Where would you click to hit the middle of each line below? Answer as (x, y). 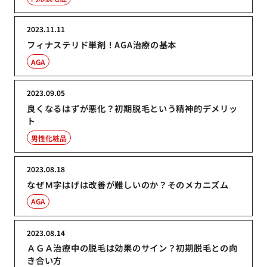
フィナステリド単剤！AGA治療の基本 (102, 45)
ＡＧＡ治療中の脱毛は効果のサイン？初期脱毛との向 (132, 248)
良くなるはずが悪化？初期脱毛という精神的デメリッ (132, 108)
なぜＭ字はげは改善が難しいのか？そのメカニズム (128, 184)
